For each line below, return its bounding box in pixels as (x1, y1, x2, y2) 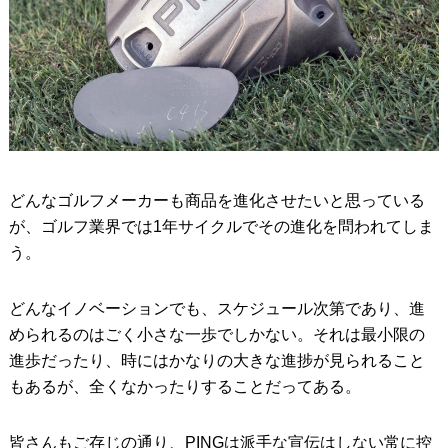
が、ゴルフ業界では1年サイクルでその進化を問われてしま (8, 217, 434, 235)
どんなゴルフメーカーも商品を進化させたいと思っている (8, 191, 425, 209)
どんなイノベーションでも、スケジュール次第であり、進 (8, 299, 425, 317)
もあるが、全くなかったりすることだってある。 (8, 377, 361, 395)
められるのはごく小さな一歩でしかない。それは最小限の (8, 325, 425, 343)
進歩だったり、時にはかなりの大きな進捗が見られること (8, 351, 425, 369)
